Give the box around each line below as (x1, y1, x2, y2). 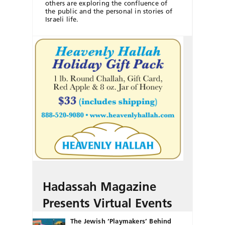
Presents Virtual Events (43, 196, 172, 211)
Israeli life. (45, 15, 79, 24)
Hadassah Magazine (43, 179, 156, 194)
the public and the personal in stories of (45, 7, 172, 16)
